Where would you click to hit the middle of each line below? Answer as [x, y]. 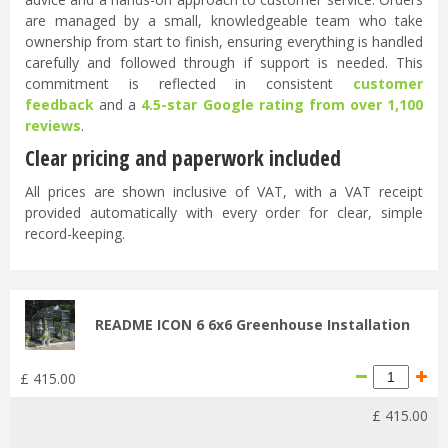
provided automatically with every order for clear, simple [224, 213]
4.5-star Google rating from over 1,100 [282, 104]
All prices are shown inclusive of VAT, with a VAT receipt [224, 192]
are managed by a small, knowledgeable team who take [224, 20]
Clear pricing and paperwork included [183, 158]
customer [388, 83]
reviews [53, 125]
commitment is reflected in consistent [189, 83]
